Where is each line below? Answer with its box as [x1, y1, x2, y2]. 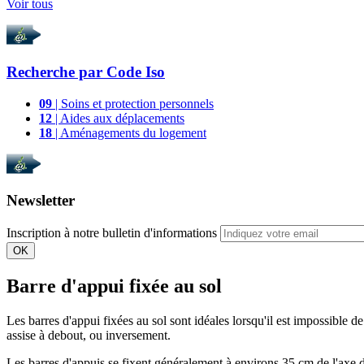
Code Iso [106, 63, 165, 80]
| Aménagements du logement [52, 125, 206, 140]
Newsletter [6, 192, 75, 210]
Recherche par [6, 63, 106, 80]
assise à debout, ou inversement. [6, 327, 174, 342]
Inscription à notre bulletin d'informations [6, 226, 217, 240]
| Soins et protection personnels [52, 96, 214, 110]
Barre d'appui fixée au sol [6, 275, 222, 297]
